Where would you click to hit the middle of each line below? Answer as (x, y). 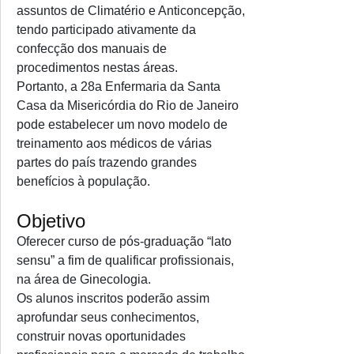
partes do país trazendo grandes (107, 162)
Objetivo (51, 221)
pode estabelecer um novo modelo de (122, 124)
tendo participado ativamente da (106, 30)
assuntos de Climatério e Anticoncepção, (131, 11)
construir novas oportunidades (101, 336)
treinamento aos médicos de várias (114, 143)
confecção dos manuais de (92, 49)
